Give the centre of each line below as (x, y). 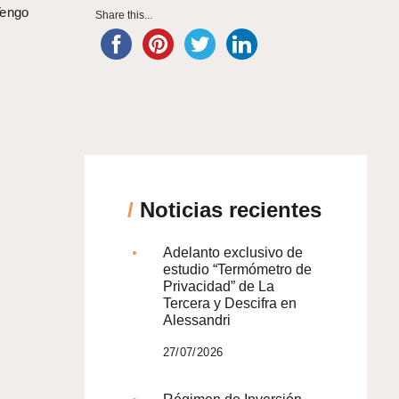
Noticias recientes (227, 209)
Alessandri (196, 320)
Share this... (123, 15)
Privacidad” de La (218, 286)
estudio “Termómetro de (237, 269)
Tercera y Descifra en (229, 303)
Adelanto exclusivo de (232, 252)
